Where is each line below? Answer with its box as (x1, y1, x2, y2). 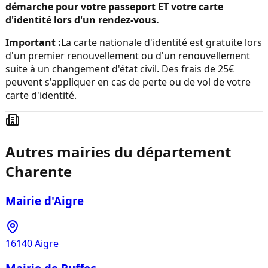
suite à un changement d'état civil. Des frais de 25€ (5, 62, 234, 76)
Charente (5, 162, 72, 181)
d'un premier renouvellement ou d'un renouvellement (5, 49, 250, 63)
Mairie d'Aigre (5, 193, 84, 208)
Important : (5, 36, 61, 50)
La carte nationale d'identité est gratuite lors (61, 36, 262, 50)
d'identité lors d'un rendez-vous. (5, 13, 159, 27)
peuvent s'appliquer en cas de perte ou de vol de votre (5, 75, 251, 89)
